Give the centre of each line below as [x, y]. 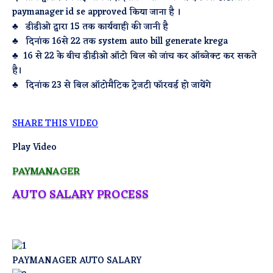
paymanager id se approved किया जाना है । [97, 12]
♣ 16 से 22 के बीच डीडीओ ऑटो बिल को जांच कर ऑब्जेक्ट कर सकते [135, 56]
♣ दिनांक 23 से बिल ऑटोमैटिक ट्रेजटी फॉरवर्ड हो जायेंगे [112, 86]
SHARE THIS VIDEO [55, 124]
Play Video [35, 148]
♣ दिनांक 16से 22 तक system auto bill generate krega [120, 42]
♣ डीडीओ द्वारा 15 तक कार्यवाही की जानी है [90, 27]
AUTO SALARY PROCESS [81, 195]
